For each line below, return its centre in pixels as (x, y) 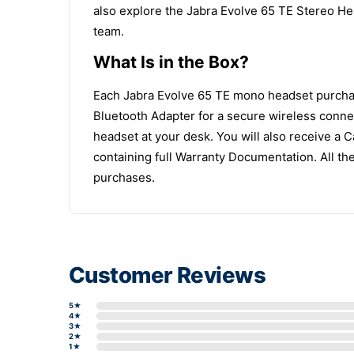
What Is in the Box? (171, 62)
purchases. (124, 177)
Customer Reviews (168, 275)
